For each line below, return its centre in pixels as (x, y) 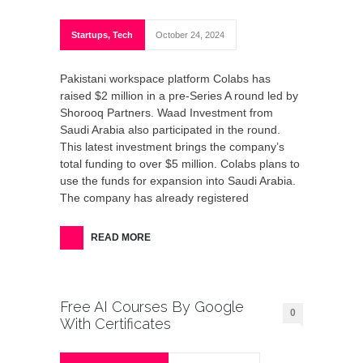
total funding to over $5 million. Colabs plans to (180, 164)
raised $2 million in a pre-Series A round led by (179, 96)
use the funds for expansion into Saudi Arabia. (178, 181)
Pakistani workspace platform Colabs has (165, 79)
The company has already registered (154, 198)
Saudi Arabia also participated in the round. (170, 130)
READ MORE (121, 237)
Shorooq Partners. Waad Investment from (167, 113)
